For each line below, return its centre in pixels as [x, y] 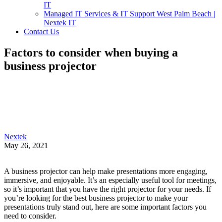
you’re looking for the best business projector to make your [96, 198]
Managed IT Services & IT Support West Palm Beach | [129, 14]
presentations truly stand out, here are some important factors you [105, 207]
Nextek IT [60, 23]
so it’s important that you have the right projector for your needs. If [108, 189]
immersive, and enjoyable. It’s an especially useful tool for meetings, [110, 180]
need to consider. [30, 216]
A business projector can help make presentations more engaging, [106, 171]
